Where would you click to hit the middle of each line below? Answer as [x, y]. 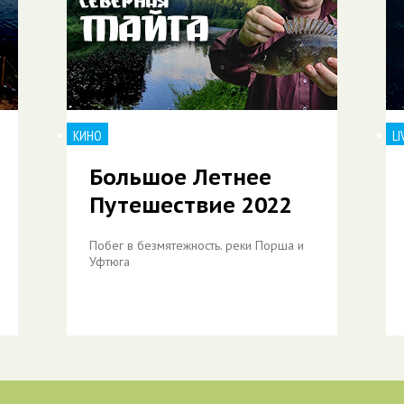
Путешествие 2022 [191, 205]
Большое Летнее [180, 177]
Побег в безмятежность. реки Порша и [197, 245]
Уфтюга [110, 262]
